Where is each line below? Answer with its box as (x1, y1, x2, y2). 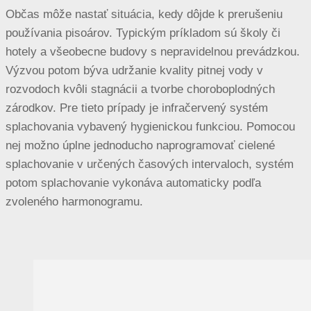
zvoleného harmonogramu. (6, 195, 143, 209)
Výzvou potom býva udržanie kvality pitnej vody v (6, 64, 263, 78)
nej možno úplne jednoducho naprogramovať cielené (6, 139, 275, 153)
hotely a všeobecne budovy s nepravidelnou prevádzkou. (6, 45, 300, 59)
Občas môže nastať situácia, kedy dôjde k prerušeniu (6, 8, 283, 22)
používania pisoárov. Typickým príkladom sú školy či (6, 26, 280, 40)
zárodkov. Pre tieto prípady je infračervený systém (6, 101, 268, 115)
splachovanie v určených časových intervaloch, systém (6, 158, 294, 171)
